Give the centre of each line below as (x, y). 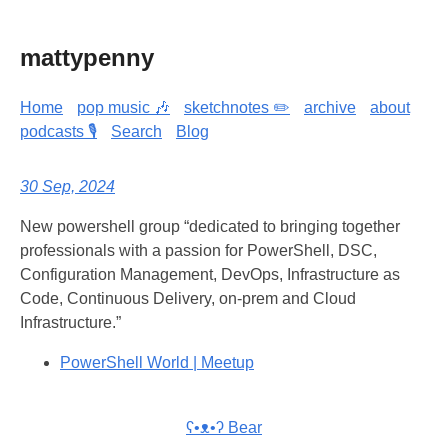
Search (136, 131)
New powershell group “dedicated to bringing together (210, 226)
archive (330, 107)
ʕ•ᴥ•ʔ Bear (224, 427)
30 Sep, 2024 (67, 186)
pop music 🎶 (123, 107)
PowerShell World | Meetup (157, 362)
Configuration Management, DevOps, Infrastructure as (210, 274)
